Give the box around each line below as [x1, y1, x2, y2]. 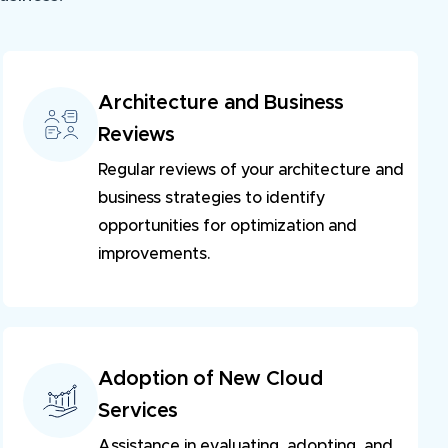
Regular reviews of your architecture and [98, 162, 405, 179]
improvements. [98, 246, 211, 263]
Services [98, 401, 179, 422]
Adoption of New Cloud [98, 369, 329, 390]
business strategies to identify [98, 190, 326, 207]
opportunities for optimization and [98, 218, 358, 235]
